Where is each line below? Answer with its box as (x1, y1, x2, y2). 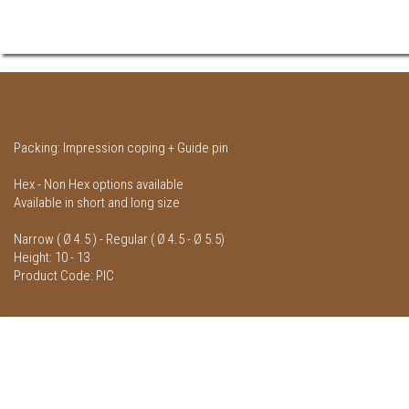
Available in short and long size (14, 194, 180, 212)
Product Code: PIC (14, 267, 114, 285)
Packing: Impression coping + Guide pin (14, 140, 228, 157)
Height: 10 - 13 (14, 249, 89, 267)
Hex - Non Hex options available (14, 176, 184, 194)
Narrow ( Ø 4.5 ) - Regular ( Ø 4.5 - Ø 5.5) (14, 231, 225, 248)
